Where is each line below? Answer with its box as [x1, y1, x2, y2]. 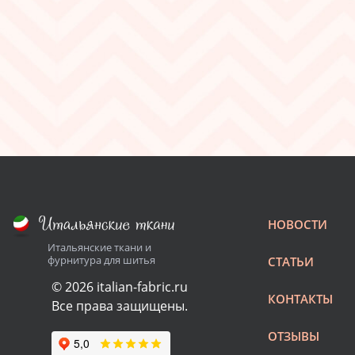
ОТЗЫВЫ [268, 328, 320, 344]
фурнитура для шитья [48, 253, 155, 267]
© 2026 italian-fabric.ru [52, 277, 188, 296]
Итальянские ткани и [48, 240, 151, 254]
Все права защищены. [52, 296, 188, 315]
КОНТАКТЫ [268, 291, 334, 307]
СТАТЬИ [268, 254, 315, 269]
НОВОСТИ [268, 216, 328, 232]
